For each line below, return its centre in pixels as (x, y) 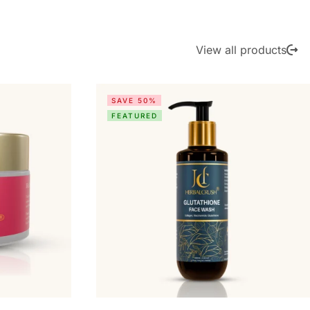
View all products (241, 50)
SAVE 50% (134, 101)
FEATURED (135, 116)
